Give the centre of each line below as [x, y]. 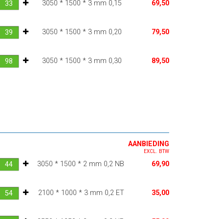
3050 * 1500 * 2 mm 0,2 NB [80, 164]
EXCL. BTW [156, 151]
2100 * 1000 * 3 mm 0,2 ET [81, 193]
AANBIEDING [148, 144]
